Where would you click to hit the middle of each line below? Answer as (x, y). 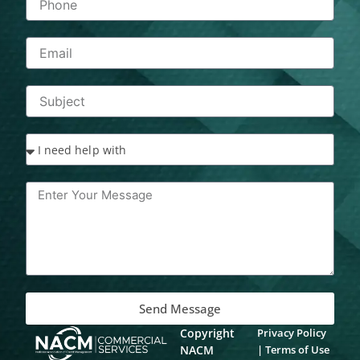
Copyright (208, 333)
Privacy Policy (291, 333)
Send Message (180, 309)
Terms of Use (297, 350)
